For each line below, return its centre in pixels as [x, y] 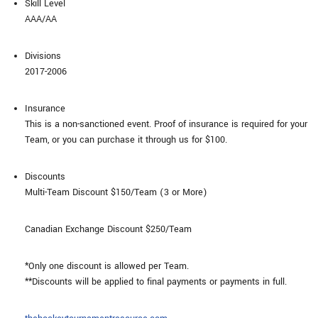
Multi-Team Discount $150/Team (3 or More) [116, 192]
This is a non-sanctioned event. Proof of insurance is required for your [166, 124]
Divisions [43, 56]
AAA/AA [41, 19]
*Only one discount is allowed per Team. [107, 266]
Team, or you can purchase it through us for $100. [126, 140]
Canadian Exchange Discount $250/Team [108, 229]
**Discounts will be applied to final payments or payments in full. [156, 282]
